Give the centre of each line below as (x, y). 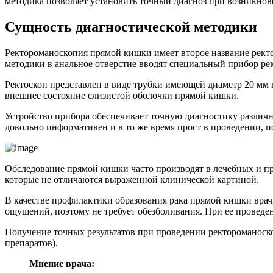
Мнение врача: (62, 263)
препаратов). (31, 243)
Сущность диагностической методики (131, 27)
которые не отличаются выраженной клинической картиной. (132, 179)
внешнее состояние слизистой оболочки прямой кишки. (122, 95)
